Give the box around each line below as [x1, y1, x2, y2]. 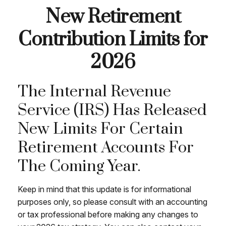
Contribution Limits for [18, 28, 208, 52]
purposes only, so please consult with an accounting [18, 197, 207, 207]
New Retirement [45, 5, 181, 29]
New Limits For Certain [18, 119, 183, 139]
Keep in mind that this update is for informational [18, 184, 191, 194]
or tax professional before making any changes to [18, 209, 198, 219]
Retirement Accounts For [18, 138, 194, 157]
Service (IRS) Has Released [18, 100, 207, 120]
